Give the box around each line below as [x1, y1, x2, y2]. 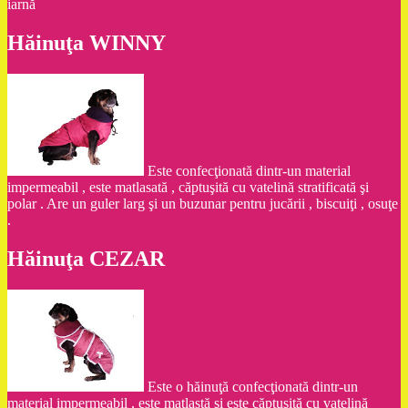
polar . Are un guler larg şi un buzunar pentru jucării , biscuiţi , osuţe [7, 196, 398, 212]
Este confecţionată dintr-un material [148, 163, 351, 179]
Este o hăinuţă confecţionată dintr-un [148, 379, 358, 395]
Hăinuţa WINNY [7, 31, 166, 56]
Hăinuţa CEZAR [7, 247, 165, 271]
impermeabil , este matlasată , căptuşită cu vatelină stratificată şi [7, 179, 369, 196]
